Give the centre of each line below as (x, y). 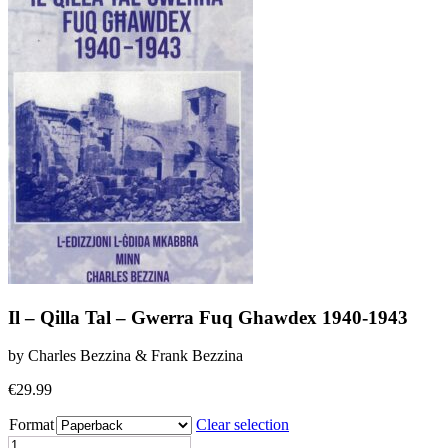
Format (31, 425)
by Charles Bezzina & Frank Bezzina (125, 356)
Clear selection (242, 425)
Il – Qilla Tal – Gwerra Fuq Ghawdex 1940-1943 (208, 317)
